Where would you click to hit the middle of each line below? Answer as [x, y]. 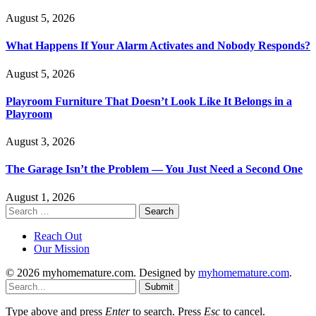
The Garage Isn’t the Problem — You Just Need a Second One [154, 169]
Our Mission [62, 248]
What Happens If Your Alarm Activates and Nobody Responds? [158, 46]
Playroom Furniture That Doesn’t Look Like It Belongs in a [149, 101]
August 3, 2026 [40, 142]
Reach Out [58, 236]
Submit [159, 286]
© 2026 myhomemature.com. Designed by [102, 272]
